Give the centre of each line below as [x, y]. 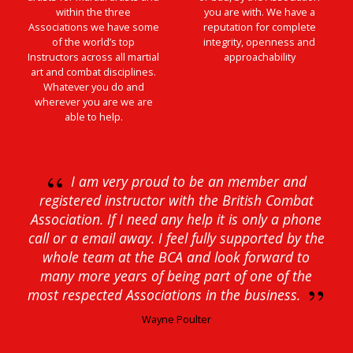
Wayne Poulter [176, 319]
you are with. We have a [259, 11]
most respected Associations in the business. [164, 294]
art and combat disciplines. [94, 71]
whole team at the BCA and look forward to [176, 256]
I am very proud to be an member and [188, 181]
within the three [94, 11]
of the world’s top [94, 41]
